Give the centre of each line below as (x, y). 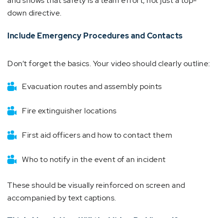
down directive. (35, 13)
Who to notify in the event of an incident (94, 159)
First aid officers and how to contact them (97, 135)
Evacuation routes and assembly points (92, 86)
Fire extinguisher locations (69, 111)
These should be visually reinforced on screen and (96, 185)
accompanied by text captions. (62, 198)
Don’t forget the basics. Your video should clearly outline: (109, 64)
